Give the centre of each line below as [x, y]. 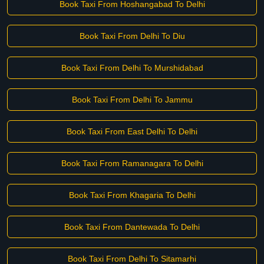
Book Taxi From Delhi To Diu [132, 36]
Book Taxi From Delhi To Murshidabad [132, 68]
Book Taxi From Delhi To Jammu [132, 100]
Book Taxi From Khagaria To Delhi [132, 195]
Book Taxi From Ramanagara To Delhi [132, 163]
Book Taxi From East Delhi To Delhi [132, 131]
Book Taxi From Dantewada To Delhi [132, 227]
